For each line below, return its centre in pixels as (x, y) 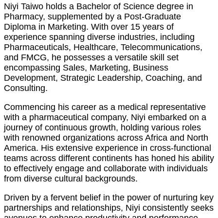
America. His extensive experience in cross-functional (108, 148)
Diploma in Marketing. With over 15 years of (89, 27)
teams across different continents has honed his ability (109, 158)
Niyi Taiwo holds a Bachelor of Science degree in (99, 7)
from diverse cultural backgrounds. (71, 179)
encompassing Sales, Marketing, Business (86, 68)
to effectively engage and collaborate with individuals (106, 169)
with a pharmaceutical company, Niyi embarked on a (105, 118)
